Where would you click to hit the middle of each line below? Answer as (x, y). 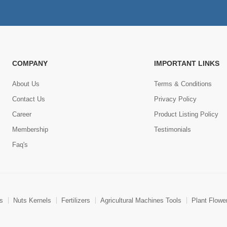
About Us (26, 84)
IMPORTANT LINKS (186, 63)
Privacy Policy (175, 99)
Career (22, 114)
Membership (30, 129)
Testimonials (172, 129)
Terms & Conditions (183, 84)
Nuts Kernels (32, 201)
